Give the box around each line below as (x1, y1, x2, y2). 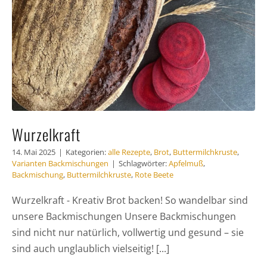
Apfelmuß (168, 157, 203, 169)
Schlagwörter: (118, 157, 169, 169)
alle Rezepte (107, 146, 150, 157)
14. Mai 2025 (11, 146, 55, 157)
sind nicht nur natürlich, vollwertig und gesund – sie (11, 225, 244, 239)
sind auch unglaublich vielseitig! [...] (11, 241, 169, 255)
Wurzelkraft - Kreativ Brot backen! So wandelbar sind (11, 193, 248, 207)
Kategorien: (65, 146, 108, 157)
